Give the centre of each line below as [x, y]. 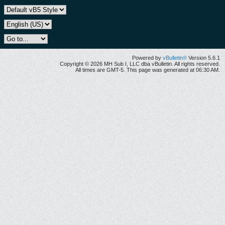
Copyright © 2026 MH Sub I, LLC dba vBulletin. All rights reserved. [140, 64]
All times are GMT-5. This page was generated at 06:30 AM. [148, 70]
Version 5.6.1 [203, 58]
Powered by [147, 58]
